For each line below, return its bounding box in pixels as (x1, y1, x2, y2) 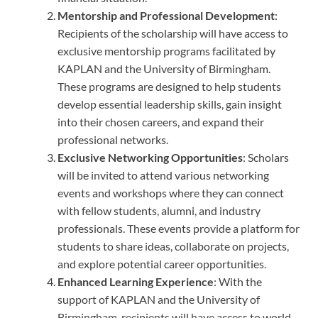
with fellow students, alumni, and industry (57, 203, 261, 217)
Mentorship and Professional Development (57, 8, 275, 22)
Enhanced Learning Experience (57, 274, 214, 288)
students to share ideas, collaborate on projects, (57, 238, 289, 253)
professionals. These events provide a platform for (57, 221, 300, 235)
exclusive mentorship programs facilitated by (57, 43, 275, 57)
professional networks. (57, 132, 168, 146)
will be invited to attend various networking (57, 168, 269, 182)
